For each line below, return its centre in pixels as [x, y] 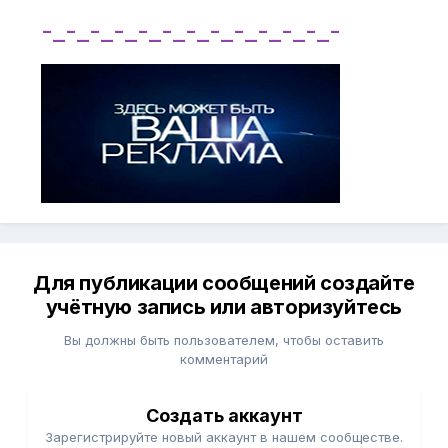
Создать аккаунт [224, 416]
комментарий [224, 359]
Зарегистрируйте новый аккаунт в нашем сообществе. [224, 437]
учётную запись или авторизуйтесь [224, 307]
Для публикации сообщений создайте [224, 283]
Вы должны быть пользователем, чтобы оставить [224, 340]
